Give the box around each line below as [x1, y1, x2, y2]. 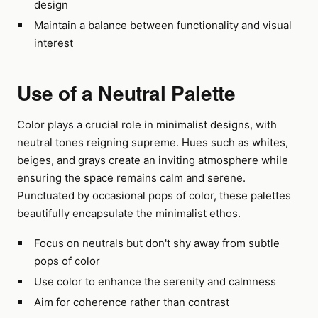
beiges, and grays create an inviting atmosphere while [17, 153, 288, 167]
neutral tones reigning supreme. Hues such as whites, [17, 136, 288, 149]
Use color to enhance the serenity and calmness [33, 275, 276, 288]
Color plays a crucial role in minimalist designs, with [17, 118, 277, 131]
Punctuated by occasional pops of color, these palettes [17, 189, 291, 202]
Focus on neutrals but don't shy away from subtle [33, 236, 280, 250]
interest [33, 36, 73, 50]
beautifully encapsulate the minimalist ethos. [17, 207, 241, 220]
